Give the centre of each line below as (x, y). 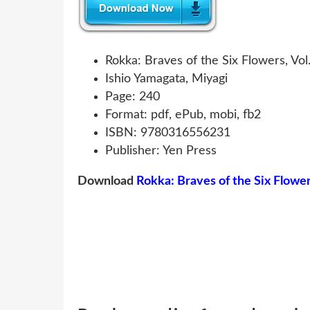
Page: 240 (133, 97)
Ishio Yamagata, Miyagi (166, 79)
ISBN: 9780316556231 (168, 133)
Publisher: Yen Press (161, 151)
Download (107, 181)
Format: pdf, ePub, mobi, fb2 (183, 115)
